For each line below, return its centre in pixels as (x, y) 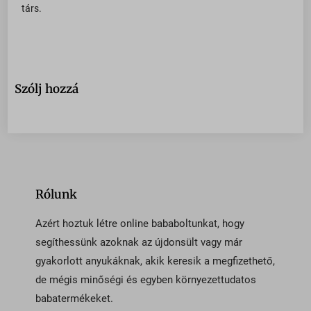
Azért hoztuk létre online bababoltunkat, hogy (140, 224)
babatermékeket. (75, 299)
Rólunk (57, 195)
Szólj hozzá (47, 89)
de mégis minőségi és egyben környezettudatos (146, 280)
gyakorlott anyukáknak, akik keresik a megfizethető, (155, 261)
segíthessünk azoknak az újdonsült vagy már (139, 243)
